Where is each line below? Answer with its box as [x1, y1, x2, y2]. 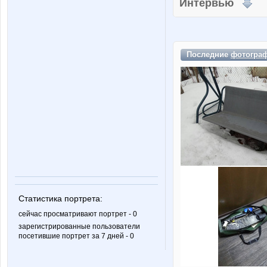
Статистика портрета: [18, 194, 103, 204]
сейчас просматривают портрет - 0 [18, 210, 137, 219]
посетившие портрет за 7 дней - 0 [18, 232, 134, 241]
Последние [187, 50, 231, 59]
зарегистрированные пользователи [18, 222, 140, 231]
